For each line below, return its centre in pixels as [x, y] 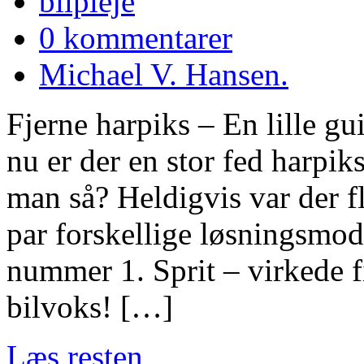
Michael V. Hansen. [164, 75]
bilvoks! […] [90, 307]
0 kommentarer [136, 38]
